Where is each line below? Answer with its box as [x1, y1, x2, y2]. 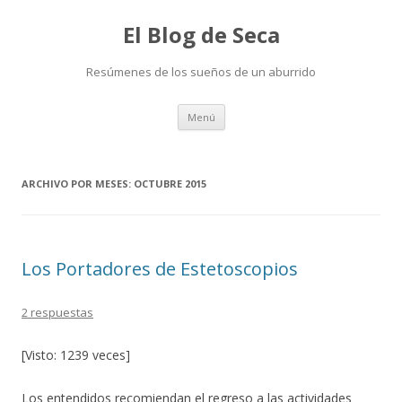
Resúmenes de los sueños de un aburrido [86, 64, 316, 80]
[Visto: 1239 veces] [22, 346, 130, 363]
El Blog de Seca [122, 20, 280, 49]
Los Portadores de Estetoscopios [22, 257, 298, 281]
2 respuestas [22, 304, 93, 320]
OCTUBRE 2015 [134, 177, 206, 190]
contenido [224, 127, 284, 144]
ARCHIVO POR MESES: [22, 177, 134, 190]
